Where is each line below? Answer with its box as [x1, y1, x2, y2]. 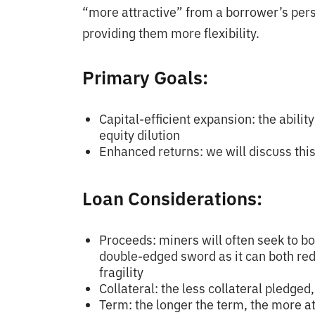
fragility [99, 264, 143, 281]
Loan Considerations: [82, 186, 262, 210]
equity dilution [99, 127, 180, 143]
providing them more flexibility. [82, 25, 259, 41]
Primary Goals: [82, 65, 208, 89]
